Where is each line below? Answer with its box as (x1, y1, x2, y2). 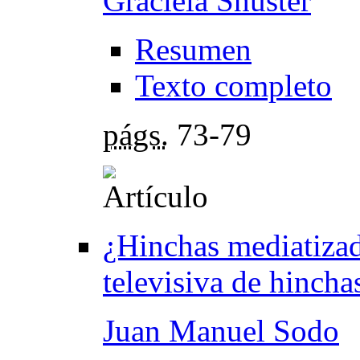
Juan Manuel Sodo (103, 313, 339, 348)
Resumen (135, 31, 252, 67)
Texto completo (135, 67, 332, 103)
